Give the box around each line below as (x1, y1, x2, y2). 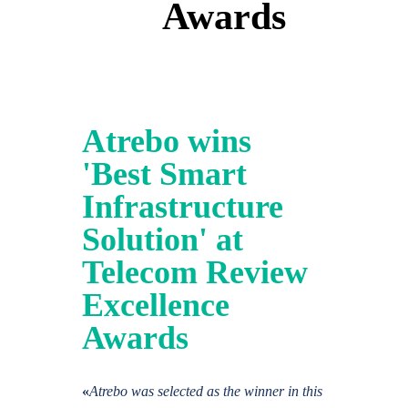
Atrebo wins (82, 123, 251, 159)
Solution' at (82, 221, 243, 258)
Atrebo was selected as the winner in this (89, 383, 322, 399)
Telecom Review (82, 254, 308, 291)
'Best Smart (82, 156, 247, 192)
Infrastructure (82, 189, 283, 225)
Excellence (82, 287, 229, 323)
